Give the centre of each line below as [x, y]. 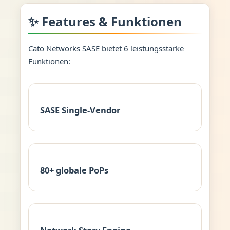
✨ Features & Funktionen [105, 21]
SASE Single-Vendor [80, 110]
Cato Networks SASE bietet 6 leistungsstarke [106, 48]
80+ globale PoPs [74, 170]
